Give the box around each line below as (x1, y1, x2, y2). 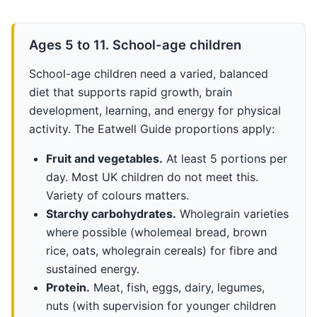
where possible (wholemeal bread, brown (45, 224, 267, 239)
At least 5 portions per (162, 151, 287, 166)
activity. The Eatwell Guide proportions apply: (28, 121, 275, 136)
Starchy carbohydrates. (45, 206, 176, 221)
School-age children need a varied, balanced (28, 66, 268, 81)
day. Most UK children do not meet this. (45, 169, 258, 184)
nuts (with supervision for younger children (45, 298, 276, 313)
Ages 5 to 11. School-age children (28, 36, 241, 52)
